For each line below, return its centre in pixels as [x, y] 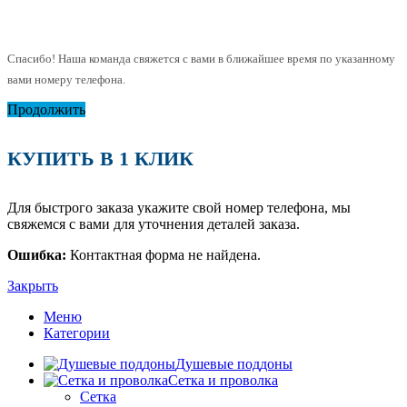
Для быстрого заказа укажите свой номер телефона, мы [179, 208]
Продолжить [46, 109]
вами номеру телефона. [66, 79]
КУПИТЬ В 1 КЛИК [100, 159]
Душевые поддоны [234, 364]
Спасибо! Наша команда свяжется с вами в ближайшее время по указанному [201, 58]
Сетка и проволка [223, 381]
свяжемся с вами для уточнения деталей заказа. [154, 224]
